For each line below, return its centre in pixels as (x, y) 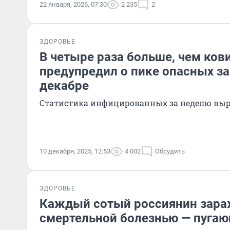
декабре (64, 86)
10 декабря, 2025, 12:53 (75, 151)
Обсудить (170, 151)
